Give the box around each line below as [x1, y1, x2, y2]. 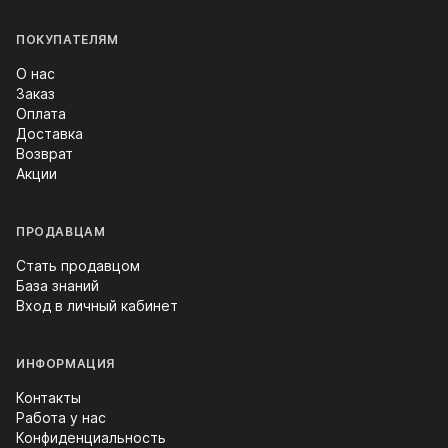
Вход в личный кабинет [16, 297, 178, 314]
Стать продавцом [16, 257, 140, 274]
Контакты [16, 389, 81, 406]
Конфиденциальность [16, 429, 166, 446]
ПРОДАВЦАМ [16, 224, 106, 239]
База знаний [16, 277, 99, 294]
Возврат [16, 145, 73, 162]
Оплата [16, 105, 66, 122]
